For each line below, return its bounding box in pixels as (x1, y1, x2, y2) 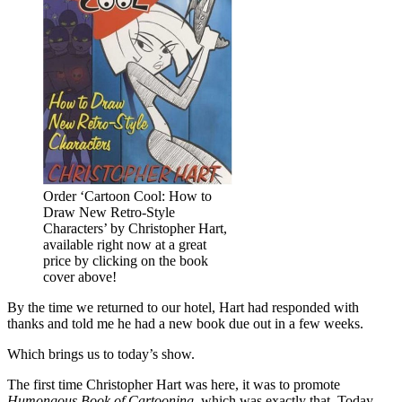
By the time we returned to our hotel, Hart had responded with (7, 299, 359, 315)
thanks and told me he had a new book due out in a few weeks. (7, 315, 363, 331)
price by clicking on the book (43, 252, 208, 268)
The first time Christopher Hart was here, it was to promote (7, 376, 340, 392)
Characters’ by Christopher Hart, (43, 220, 227, 236)
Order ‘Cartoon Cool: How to (43, 188, 212, 204)
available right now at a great (43, 236, 206, 252)
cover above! (43, 268, 117, 284)
